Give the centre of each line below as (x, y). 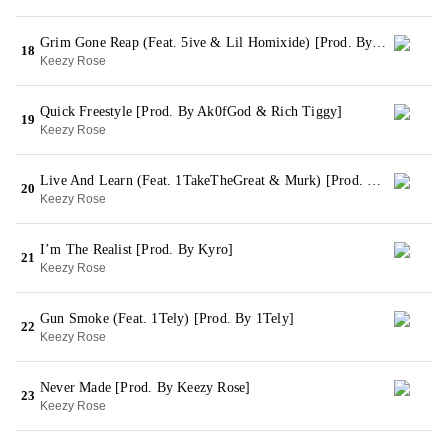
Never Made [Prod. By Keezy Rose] (145, 387)
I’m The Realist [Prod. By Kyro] (137, 249)
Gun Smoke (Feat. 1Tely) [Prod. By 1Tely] (167, 318)
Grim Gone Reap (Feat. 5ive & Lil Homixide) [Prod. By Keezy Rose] (379, 42)
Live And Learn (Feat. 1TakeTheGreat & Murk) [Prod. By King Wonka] (374, 180)
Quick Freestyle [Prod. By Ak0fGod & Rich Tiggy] (191, 111)
